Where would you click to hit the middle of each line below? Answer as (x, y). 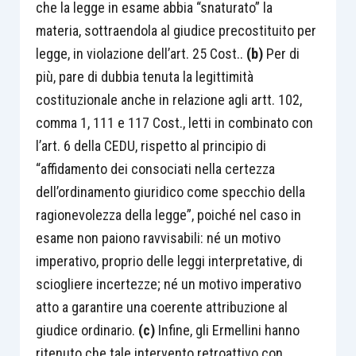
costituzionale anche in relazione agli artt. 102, (168, 99)
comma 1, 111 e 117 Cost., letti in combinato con (174, 122)
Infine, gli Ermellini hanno (228, 330)
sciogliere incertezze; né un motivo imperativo (168, 284)
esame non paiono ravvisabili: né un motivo (158, 238)
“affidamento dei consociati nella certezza (155, 168)
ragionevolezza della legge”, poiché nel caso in (168, 215)
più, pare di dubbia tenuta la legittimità (144, 76)
